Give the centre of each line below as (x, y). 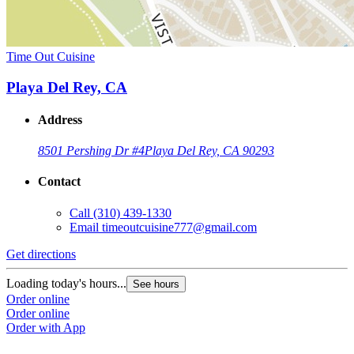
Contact (59, 182)
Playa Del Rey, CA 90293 (209, 151)
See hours (156, 284)
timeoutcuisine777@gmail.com (179, 227)
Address (60, 119)
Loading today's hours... (66, 283)
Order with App (46, 327)
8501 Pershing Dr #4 (91, 151)
